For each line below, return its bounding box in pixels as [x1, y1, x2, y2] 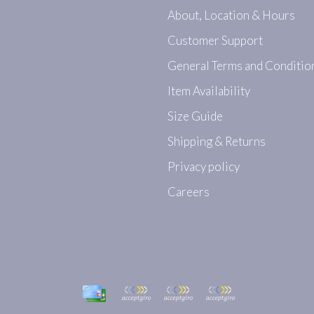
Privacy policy [168, 159, 240, 174]
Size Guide [168, 109, 223, 123]
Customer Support [168, 33, 263, 48]
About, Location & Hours [168, 8, 295, 22]
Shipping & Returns [168, 134, 266, 149]
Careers [168, 184, 210, 199]
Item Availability [168, 83, 250, 98]
